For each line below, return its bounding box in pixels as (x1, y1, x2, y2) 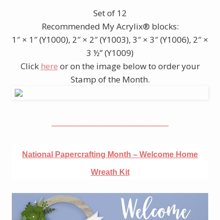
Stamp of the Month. (70, 73, 150, 85)
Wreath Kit (90, 167, 130, 176)
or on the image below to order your (57, 60, 200, 72)
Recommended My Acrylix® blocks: (41, 20, 179, 32)
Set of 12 (93, 7, 127, 19)
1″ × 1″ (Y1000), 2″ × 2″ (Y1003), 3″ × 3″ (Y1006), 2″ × (12, 33, 208, 45)
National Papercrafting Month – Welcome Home (22, 150, 198, 159)
